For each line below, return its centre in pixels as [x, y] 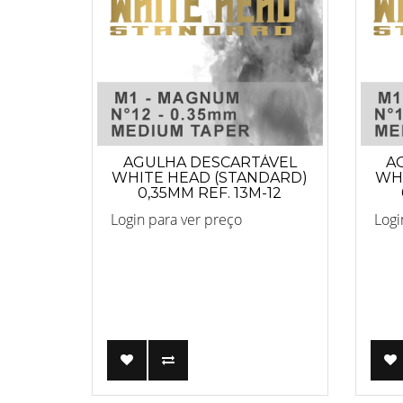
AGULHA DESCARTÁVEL [210, 162]
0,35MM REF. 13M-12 [210, 193]
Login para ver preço [176, 219]
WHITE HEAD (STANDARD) [210, 178]
